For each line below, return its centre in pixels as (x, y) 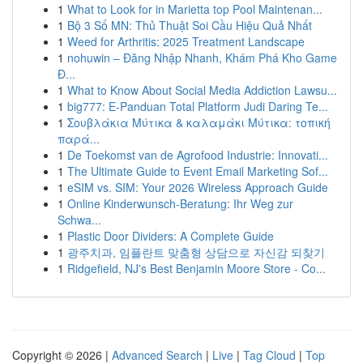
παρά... (79, 139)
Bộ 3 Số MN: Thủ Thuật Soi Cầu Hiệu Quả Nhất (190, 25)
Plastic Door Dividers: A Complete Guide (171, 236)
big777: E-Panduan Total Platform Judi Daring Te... (198, 106)
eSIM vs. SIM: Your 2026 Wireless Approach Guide (198, 187)
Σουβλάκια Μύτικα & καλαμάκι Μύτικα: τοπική (199, 122)
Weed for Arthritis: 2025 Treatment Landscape (186, 41)
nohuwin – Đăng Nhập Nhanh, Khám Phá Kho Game (202, 58)
